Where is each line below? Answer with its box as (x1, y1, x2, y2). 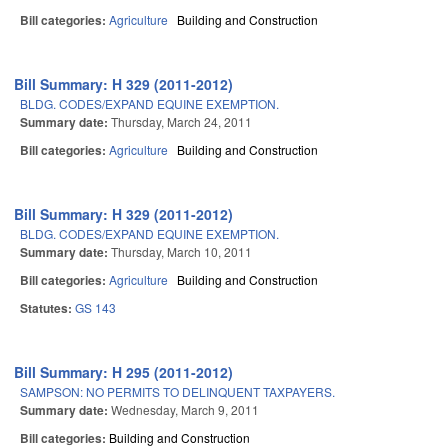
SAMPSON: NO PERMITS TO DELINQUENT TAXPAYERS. (20, 383, 335, 401)
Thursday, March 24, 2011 (111, 113, 252, 131)
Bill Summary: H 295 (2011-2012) (14, 362, 234, 383)
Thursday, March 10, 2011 (111, 243, 252, 261)
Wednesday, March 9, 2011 (111, 401, 259, 419)
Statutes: (20, 299, 75, 318)
